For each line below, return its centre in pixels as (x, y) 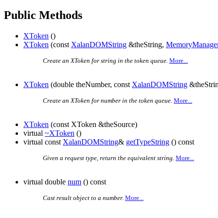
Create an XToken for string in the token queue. (105, 61)
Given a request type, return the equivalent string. (109, 158)
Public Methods (43, 15)
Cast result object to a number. (83, 198)
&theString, (146, 45)
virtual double (45, 182)
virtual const (43, 142)
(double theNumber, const (90, 85)
